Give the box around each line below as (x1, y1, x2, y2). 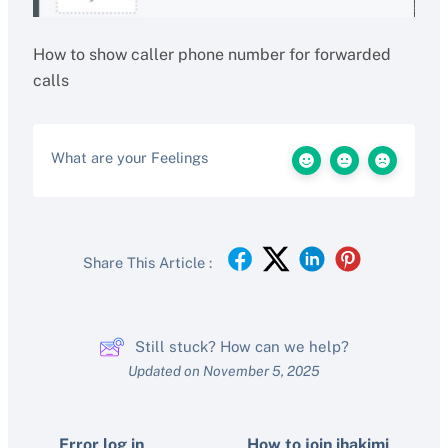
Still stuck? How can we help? (135, 338, 349, 355)
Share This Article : (82, 253, 212, 271)
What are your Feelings (50, 149, 208, 166)
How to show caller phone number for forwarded (32, 45, 391, 64)
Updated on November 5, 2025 (128, 363, 320, 379)
